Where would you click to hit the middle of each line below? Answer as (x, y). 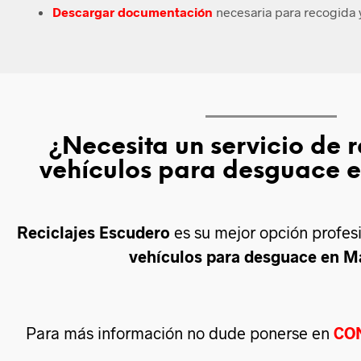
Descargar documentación (133, 11)
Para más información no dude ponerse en (180, 332)
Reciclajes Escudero (93, 232)
